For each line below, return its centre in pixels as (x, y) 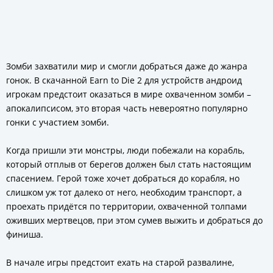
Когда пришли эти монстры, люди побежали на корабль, (125, 150)
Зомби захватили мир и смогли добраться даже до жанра (127, 66)
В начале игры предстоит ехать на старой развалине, (120, 262)
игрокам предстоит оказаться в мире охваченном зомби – (129, 94)
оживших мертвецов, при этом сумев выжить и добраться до (134, 220)
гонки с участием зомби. (58, 122)
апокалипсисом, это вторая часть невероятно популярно (127, 108)
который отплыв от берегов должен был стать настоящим (129, 164)
